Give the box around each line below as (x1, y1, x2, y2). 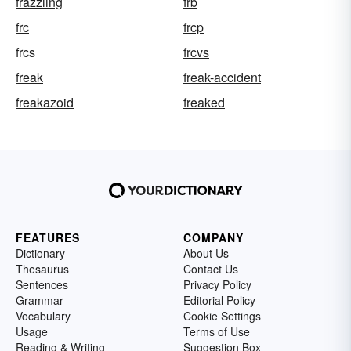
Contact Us (183, 260, 238, 277)
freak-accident (183, 67, 261, 86)
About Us (183, 244, 229, 261)
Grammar (16, 291, 63, 308)
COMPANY (183, 229, 244, 245)
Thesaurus (16, 260, 69, 277)
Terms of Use (183, 323, 250, 339)
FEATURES (16, 229, 80, 245)
